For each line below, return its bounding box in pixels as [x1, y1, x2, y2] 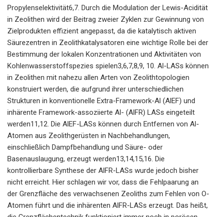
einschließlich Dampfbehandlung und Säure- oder [7, 142, 163, 152]
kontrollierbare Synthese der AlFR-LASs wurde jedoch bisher [7, 166, 199, 175]
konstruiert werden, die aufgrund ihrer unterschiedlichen [7, 84, 184, 93]
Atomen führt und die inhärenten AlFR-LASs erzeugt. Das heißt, [7, 201, 208, 210]
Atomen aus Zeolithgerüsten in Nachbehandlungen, [7, 131, 170, 140]
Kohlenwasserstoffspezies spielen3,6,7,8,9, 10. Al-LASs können [7, 61, 209, 70]
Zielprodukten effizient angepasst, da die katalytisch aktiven [7, 26, 196, 35]
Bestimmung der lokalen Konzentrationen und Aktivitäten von [7, 49, 201, 59]
